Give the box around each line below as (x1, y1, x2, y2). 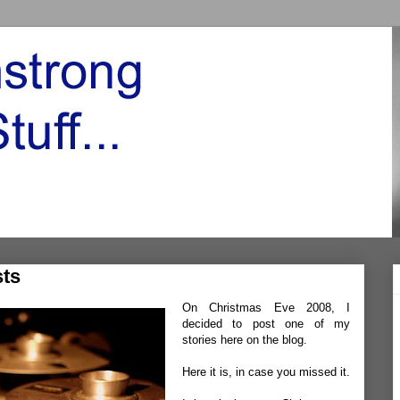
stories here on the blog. (182, 333, 307, 346)
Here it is (182, 365, 229, 379)
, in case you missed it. (229, 365, 350, 379)
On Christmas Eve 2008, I (182, 301, 350, 314)
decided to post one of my (182, 317, 350, 330)
